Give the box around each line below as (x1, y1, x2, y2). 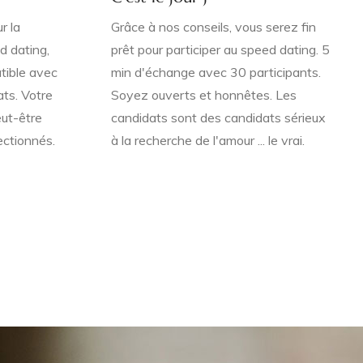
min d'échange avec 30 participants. (111, 64, 321, 80)
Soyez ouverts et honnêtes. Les (111, 87, 297, 103)
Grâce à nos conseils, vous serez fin (111, 19, 316, 35)
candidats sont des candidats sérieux (111, 109, 326, 126)
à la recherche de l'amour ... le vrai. (111, 132, 305, 148)
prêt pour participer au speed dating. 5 (111, 41, 330, 58)
